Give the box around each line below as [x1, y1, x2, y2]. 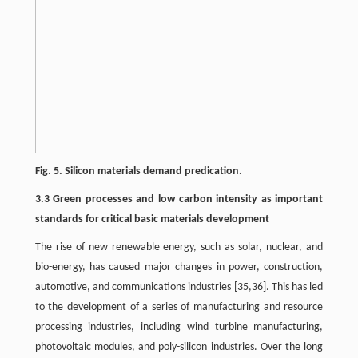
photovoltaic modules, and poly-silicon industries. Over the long [34, 341, 324, 353]
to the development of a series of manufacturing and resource [34, 301, 324, 313]
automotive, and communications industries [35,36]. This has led [34, 281, 324, 293]
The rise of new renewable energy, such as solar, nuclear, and [34, 241, 324, 253]
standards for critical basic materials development [34, 213, 269, 225]
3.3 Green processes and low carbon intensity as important [34, 193, 324, 205]
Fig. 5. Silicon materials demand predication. [34, 165, 242, 177]
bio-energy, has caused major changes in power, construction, [34, 261, 324, 273]
